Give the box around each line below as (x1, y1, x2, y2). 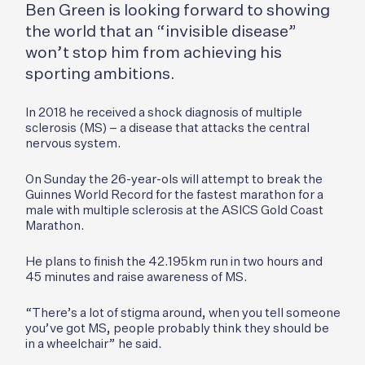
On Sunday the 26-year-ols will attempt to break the (25, 173, 323, 186)
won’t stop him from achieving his (25, 44, 282, 61)
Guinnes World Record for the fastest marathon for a (25, 188, 323, 201)
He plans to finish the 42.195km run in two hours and (25, 255, 323, 268)
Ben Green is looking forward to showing (25, 2, 330, 19)
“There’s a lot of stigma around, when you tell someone (25, 306, 341, 319)
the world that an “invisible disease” (25, 23, 297, 40)
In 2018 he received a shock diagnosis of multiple (25, 106, 302, 119)
